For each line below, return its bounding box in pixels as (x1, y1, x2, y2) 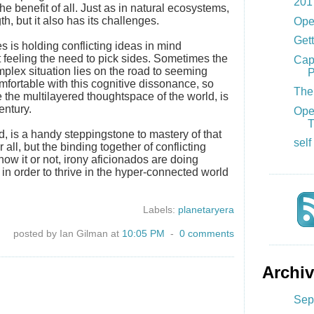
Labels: (143, 204, 178, 215)
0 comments (179, 228, 234, 239)
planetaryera (178, 204, 234, 215)
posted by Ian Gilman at (13, 228, 122, 239)
